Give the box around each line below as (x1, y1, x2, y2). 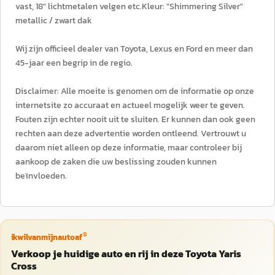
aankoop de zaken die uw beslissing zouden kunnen (15, 155, 217, 168)
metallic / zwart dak (15, 14, 92, 27)
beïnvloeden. (15, 169, 67, 182)
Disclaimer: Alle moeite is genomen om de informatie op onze (15, 85, 254, 98)
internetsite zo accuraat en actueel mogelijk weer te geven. (15, 99, 245, 112)
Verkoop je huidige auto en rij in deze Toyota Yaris (10, 246, 241, 261)
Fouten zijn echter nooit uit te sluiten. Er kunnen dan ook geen (15, 113, 255, 126)
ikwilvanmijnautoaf (10, 231, 82, 243)
